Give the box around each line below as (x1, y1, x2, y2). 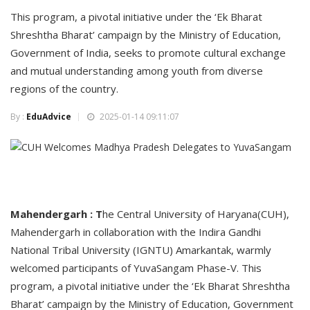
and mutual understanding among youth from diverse (10, 64, 263, 77)
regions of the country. (10, 82, 118, 95)
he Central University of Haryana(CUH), (102, 207, 289, 221)
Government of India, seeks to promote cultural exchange (10, 46, 286, 60)
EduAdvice (26, 111, 71, 122)
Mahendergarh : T (10, 207, 102, 221)
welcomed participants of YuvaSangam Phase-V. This (10, 261, 262, 275)
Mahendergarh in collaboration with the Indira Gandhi (10, 225, 261, 239)
